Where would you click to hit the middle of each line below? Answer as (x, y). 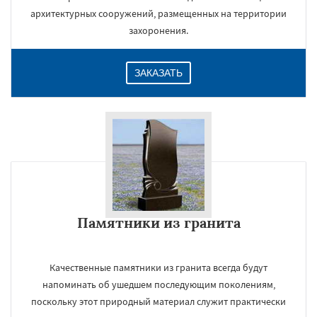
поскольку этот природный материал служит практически (158, 301)
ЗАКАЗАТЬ (158, 73)
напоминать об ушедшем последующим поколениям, (158, 284)
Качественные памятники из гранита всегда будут (158, 267)
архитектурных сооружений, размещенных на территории (158, 13)
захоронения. (158, 30)
